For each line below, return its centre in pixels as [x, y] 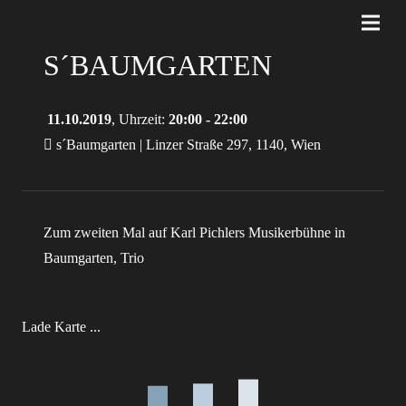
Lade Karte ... [61, 327]
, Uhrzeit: [140, 119]
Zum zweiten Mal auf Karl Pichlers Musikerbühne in [194, 232]
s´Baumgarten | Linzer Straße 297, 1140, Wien [187, 145]
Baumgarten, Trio [94, 258]
